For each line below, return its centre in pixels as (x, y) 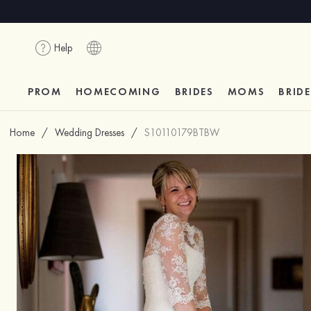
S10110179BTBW (182, 133)
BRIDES (194, 92)
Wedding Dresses (90, 133)
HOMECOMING (118, 92)
